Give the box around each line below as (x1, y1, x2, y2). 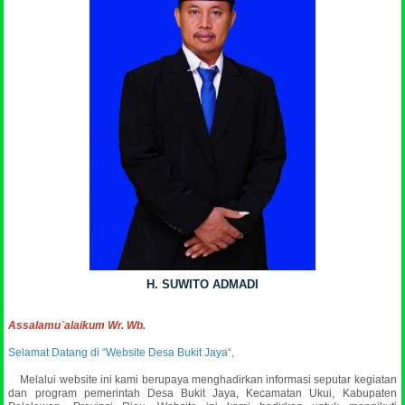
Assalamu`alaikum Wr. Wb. (8, 318, 146, 332)
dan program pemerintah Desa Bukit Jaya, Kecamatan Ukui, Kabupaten (8, 386, 397, 400)
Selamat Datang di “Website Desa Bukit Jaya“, (8, 345, 235, 359)
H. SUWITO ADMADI (146, 277, 259, 291)
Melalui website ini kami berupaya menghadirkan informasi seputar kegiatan (8, 372, 397, 386)
